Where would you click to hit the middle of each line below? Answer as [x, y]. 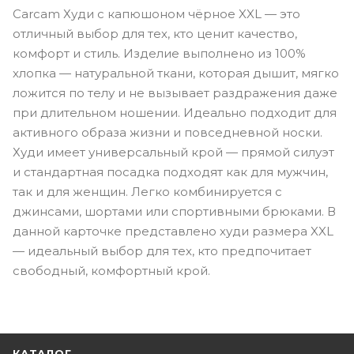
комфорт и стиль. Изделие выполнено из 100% [159, 53]
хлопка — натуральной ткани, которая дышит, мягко [176, 73]
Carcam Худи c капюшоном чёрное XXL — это [156, 13]
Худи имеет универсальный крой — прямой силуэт [173, 152]
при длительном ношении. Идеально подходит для [175, 112]
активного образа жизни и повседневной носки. [168, 132]
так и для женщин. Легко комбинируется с [147, 191]
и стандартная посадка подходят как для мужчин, [170, 171]
